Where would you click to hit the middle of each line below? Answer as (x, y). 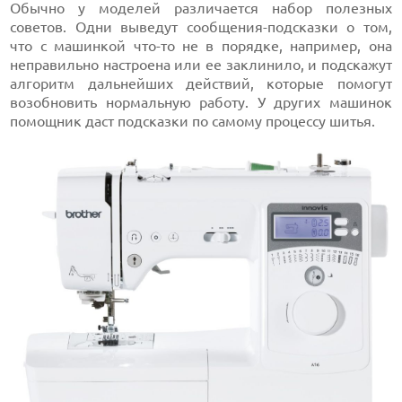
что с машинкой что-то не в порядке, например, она (201, 45)
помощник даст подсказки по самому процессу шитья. (193, 121)
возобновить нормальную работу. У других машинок (201, 102)
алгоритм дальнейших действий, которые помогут (201, 83)
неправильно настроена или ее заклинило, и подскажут (201, 64)
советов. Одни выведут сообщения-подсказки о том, (201, 26)
